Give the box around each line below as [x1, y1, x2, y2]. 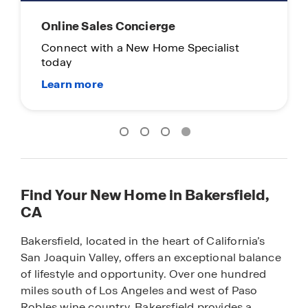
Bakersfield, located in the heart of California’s [21, 233, 265, 248]
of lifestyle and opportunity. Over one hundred [21, 266, 267, 281]
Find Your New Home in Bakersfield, [21, 185, 270, 204]
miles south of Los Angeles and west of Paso [21, 283, 258, 298]
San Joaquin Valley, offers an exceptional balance [21, 250, 281, 265]
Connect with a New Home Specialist [41, 40, 239, 55]
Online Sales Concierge [41, 18, 176, 34]
